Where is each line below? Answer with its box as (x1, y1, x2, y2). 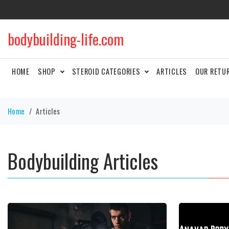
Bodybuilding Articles (8, 146, 158, 175)
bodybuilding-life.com (8, 28, 124, 50)
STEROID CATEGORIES (72, 66, 143, 77)
